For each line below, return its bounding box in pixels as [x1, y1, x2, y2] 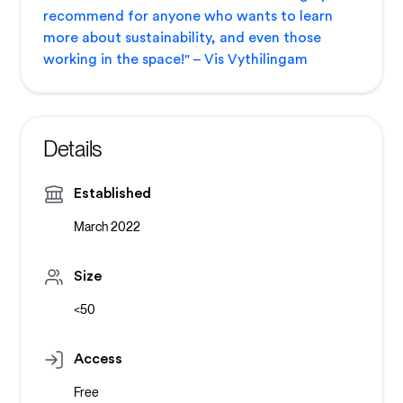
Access [73, 352, 122, 367]
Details [42, 136, 103, 163]
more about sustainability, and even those [42, 31, 321, 46]
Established [73, 186, 151, 201]
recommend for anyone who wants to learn [42, 9, 333, 24]
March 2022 [73, 219, 140, 235]
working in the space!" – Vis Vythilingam [42, 52, 308, 67]
